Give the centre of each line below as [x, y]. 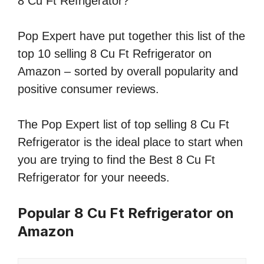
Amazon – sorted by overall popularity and [128, 72]
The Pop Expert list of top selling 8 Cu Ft [123, 125]
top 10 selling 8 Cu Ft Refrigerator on [115, 54]
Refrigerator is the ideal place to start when [130, 142]
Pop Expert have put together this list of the [131, 36]
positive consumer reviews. [88, 89]
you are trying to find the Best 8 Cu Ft [116, 160]
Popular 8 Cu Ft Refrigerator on [126, 213]
